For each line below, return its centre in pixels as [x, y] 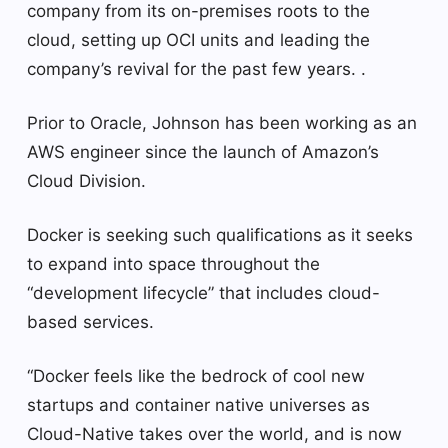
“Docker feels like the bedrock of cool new [196, 375]
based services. [90, 321]
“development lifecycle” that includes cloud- [203, 292]
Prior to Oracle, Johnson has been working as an [222, 122]
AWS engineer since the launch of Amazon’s [203, 151]
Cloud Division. [86, 180]
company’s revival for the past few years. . [196, 68]
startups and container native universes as [198, 404]
